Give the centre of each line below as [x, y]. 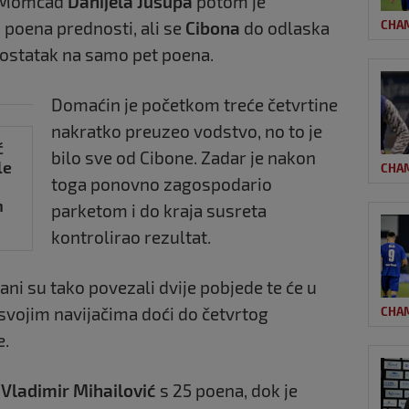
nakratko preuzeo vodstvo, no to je [187, 131]
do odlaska [285, 28]
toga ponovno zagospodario [162, 184]
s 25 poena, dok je [227, 391]
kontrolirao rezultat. [131, 237]
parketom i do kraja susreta [159, 211]
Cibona [213, 28]
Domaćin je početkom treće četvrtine [194, 105]
